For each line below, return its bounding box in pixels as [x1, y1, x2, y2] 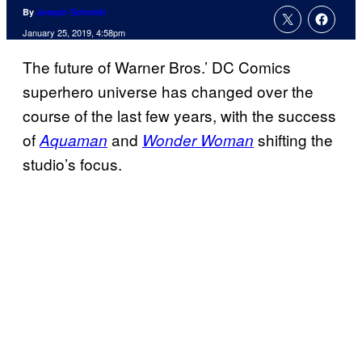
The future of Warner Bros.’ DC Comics [23, 56, 291, 78]
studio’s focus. [23, 153, 122, 175]
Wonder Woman [142, 129, 254, 151]
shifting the [254, 128, 333, 151]
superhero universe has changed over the [23, 80, 314, 103]
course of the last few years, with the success [23, 104, 336, 127]
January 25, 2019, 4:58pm [23, 26, 125, 40]
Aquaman [40, 129, 107, 151]
